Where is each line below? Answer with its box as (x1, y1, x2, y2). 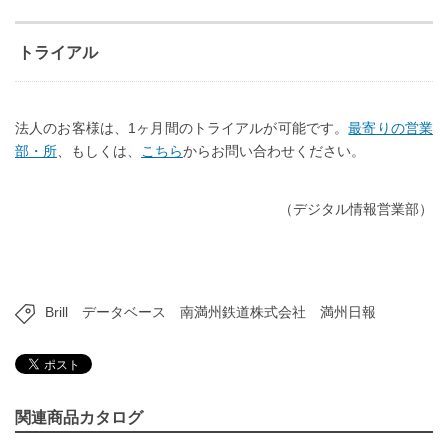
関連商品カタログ (15, 407, 143, 426)
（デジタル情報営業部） (279, 200, 433, 217)
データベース (82, 303, 166, 320)
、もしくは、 (57, 142, 141, 159)
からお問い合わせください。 (183, 142, 365, 159)
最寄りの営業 (348, 119, 434, 136)
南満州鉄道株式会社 (180, 303, 306, 320)
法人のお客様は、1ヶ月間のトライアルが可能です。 (15, 119, 349, 136)
